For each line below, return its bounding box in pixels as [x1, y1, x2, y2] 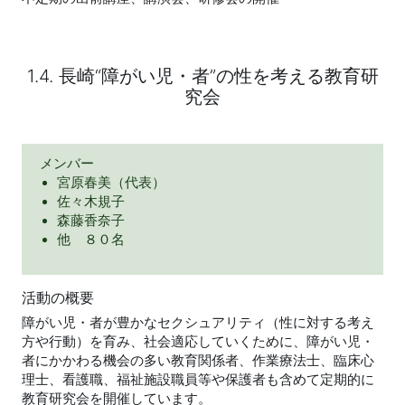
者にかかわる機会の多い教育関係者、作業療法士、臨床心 [22, 353, 374, 370]
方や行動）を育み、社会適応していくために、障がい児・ [22, 334, 374, 351]
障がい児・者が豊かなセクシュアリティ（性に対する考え [22, 315, 374, 332]
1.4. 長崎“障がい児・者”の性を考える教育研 [26, 65, 379, 88]
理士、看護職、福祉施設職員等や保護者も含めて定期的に [22, 372, 374, 389]
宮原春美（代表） [57, 174, 166, 192]
